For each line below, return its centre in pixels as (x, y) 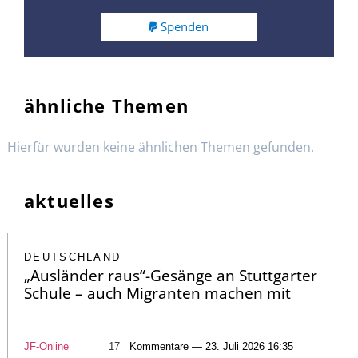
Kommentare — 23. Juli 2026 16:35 (211, 346)
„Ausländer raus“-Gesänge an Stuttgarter (171, 275)
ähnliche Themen (106, 105)
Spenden (185, 26)
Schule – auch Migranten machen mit (157, 293)
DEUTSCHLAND (73, 257)
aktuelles (69, 200)
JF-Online (46, 346)
